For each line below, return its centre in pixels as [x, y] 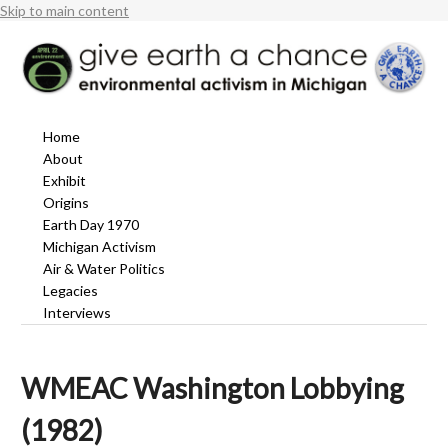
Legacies [71, 291]
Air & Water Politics [104, 269]
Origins [66, 203]
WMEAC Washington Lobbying [212, 388]
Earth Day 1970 [91, 225]
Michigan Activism [100, 247]
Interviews [77, 313]
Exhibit [65, 181]
